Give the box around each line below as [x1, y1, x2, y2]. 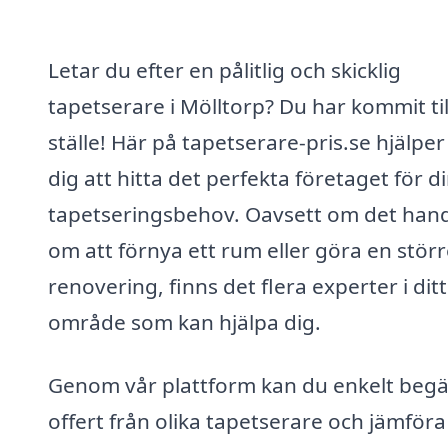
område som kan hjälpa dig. [48, 307, 321, 336]
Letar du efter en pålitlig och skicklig [48, 55, 401, 84]
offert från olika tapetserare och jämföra [48, 407, 446, 436]
